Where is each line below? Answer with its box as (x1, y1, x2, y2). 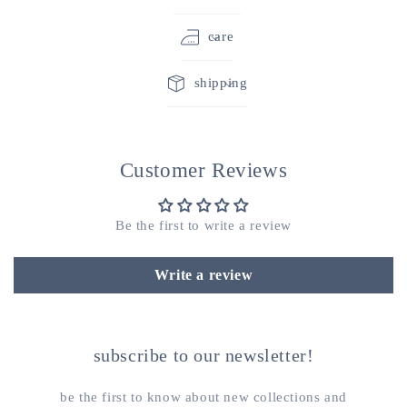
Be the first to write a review (115, 218, 292, 233)
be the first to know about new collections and (60, 390, 347, 404)
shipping (194, 75, 248, 90)
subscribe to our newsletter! (93, 345, 314, 365)
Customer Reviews (119, 159, 288, 182)
